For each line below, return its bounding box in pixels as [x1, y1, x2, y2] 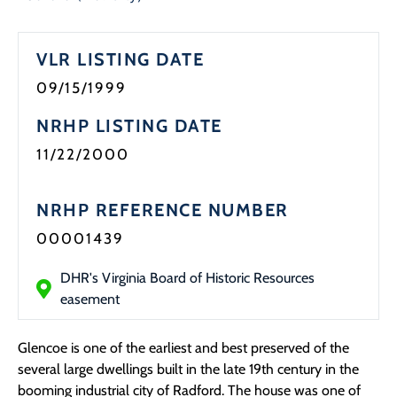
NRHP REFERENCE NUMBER [36, 199, 289, 222]
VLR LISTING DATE [36, 49, 204, 71]
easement [60, 291, 120, 308]
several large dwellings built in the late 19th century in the [18, 361, 359, 378]
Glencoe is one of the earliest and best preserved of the [18, 339, 349, 357]
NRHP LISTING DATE [36, 115, 222, 137]
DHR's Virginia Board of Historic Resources [60, 269, 315, 287]
